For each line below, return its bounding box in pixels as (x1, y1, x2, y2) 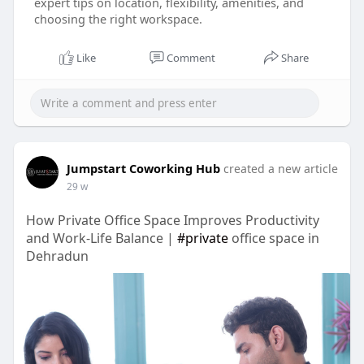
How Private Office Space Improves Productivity (25, 211, 319, 230)
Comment (166, 50, 215, 66)
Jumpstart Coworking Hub (66, 160, 220, 177)
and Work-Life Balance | (25, 229, 177, 248)
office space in (227, 229, 319, 248)
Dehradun (25, 247, 89, 266)
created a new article (223, 161, 338, 177)
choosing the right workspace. (33, 11, 202, 28)
